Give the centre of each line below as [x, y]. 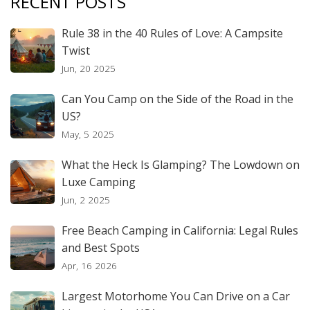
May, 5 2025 [88, 134]
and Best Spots [101, 248]
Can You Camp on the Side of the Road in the [177, 99]
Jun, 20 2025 [89, 69]
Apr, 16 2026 [89, 266]
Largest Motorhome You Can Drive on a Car [176, 297]
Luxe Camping [99, 182]
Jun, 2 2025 [86, 200]
